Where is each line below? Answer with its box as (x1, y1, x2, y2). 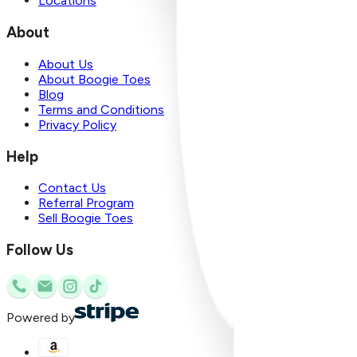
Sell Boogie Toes (38, 210, 133, 226)
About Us (38, 56, 93, 72)
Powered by (6, 309, 75, 325)
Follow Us (6, 240, 73, 259)
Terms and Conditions (38, 101, 164, 117)
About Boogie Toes (38, 71, 151, 87)
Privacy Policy (38, 116, 116, 132)
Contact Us (38, 180, 106, 196)
